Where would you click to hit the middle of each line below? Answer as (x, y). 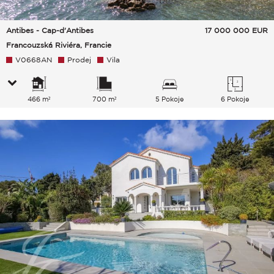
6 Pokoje (235, 99)
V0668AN (34, 60)
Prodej (79, 60)
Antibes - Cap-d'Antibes (50, 31)
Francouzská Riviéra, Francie (59, 45)
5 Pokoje (169, 99)
